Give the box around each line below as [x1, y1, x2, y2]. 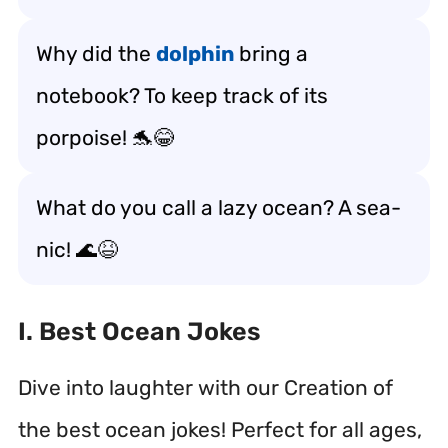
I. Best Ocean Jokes [18, 316, 261, 346]
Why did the [36, 41, 156, 66]
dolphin [156, 41, 234, 66]
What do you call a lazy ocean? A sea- [36, 195, 401, 220]
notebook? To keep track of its [36, 83, 328, 108]
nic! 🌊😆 [36, 237, 118, 262]
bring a [234, 41, 308, 66]
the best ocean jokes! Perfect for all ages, [18, 416, 422, 442]
